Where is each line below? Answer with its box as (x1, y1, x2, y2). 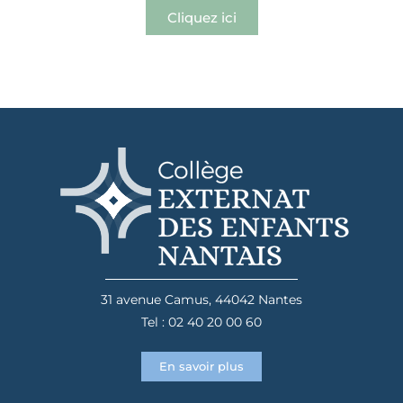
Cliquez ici (166, 9, 237, 26)
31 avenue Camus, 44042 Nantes (101, 291, 302, 308)
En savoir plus (159, 359, 244, 373)
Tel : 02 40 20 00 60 (141, 314, 262, 330)
